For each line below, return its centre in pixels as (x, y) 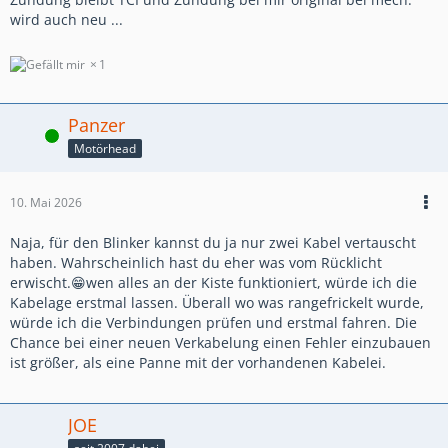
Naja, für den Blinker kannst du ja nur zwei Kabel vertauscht (213, 243)
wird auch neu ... (66, 19)
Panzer (96, 125)
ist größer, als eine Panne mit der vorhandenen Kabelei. (198, 363)
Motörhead (105, 148)
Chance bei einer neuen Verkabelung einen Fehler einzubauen (220, 343)
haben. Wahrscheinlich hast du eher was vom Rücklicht (196, 263)
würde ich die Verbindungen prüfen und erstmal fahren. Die (213, 323)
